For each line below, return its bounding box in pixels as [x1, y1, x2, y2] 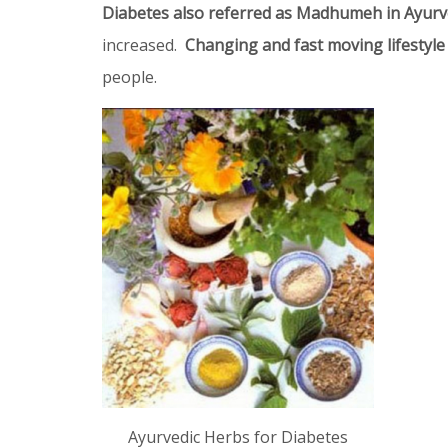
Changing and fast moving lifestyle [185, 34, 445, 56]
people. [102, 66, 157, 88]
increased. [102, 34, 185, 56]
